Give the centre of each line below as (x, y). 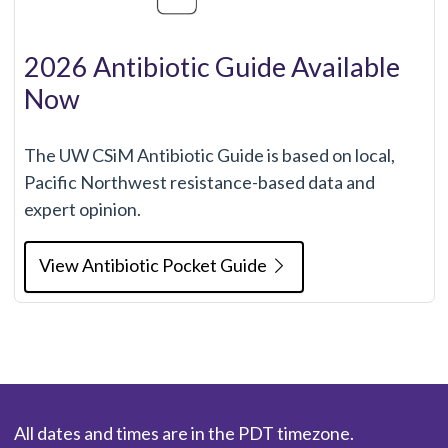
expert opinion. (82, 209)
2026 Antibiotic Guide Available (211, 67)
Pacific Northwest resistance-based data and (199, 182)
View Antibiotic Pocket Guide (154, 265)
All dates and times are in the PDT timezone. (183, 433)
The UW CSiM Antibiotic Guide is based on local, (209, 155)
